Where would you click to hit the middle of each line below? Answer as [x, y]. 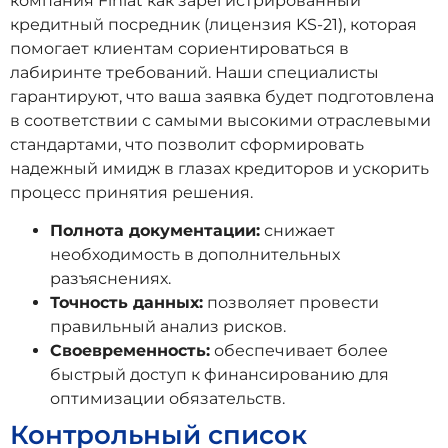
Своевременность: [130, 351]
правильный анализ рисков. [168, 327]
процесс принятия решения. [131, 192]
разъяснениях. [110, 279]
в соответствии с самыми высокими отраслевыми [220, 120]
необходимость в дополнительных [195, 255]
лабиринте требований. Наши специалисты [194, 72]
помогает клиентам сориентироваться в [179, 48]
